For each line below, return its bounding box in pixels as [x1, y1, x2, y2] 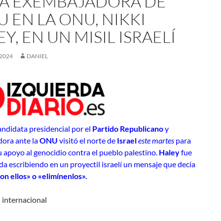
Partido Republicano [92, 124, 163, 133]
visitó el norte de [58, 136, 117, 145]
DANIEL [27, 52, 48, 60]
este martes [138, 136, 174, 145]
